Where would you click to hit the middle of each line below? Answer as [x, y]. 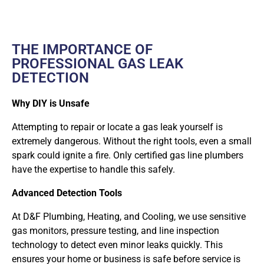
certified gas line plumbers [189, 155]
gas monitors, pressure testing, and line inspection [115, 230]
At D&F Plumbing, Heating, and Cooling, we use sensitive [129, 216]
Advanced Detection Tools [67, 193]
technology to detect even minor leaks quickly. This [117, 245]
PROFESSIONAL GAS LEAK [98, 63]
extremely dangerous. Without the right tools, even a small [132, 141]
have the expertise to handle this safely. [93, 169]
